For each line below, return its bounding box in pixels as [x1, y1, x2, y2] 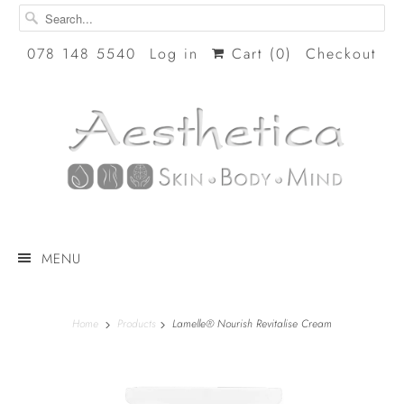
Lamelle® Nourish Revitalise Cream [169, 316, 332, 333]
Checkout [306, 43, 377, 64]
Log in [150, 43, 198, 64]
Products [117, 316, 160, 333]
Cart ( [225, 43, 276, 64]
